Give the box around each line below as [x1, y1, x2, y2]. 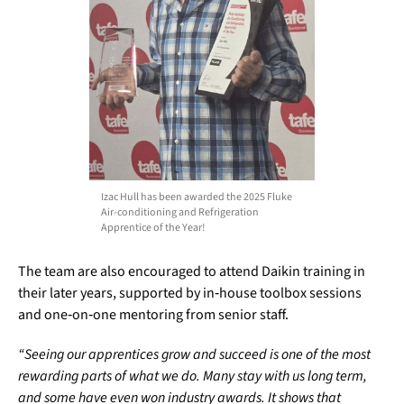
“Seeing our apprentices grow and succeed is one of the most [18, 344, 371, 365]
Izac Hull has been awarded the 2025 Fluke [100, 189, 292, 206]
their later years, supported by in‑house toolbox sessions [18, 283, 362, 304]
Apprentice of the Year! [100, 220, 205, 236]
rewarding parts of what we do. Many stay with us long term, [18, 366, 367, 387]
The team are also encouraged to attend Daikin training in [18, 262, 365, 282]
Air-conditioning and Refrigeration [100, 205, 259, 221]
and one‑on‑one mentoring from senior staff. [18, 305, 289, 326]
